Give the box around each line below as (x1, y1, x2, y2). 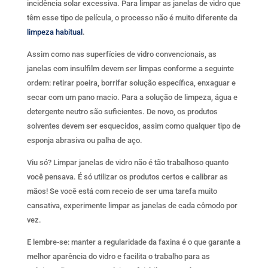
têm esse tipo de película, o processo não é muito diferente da (26, 13, 237, 22)
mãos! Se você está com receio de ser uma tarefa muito (26, 186, 217, 196)
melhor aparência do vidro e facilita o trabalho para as (26, 251, 210, 261)
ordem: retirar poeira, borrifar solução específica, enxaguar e (26, 78, 236, 87)
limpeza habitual (26, 27, 83, 36)
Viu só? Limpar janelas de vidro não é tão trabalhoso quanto (26, 157, 229, 167)
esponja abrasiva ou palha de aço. (26, 135, 142, 145)
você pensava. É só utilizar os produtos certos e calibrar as (26, 172, 228, 181)
